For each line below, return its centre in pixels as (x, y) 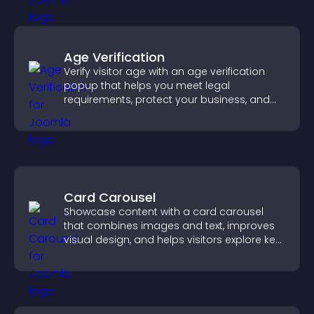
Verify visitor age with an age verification (164, 71)
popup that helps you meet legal (147, 86)
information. (94, 254)
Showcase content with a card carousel (164, 212)
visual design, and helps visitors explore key (172, 240)
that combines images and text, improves (169, 226)
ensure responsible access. (133, 114)
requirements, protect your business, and (167, 100)
